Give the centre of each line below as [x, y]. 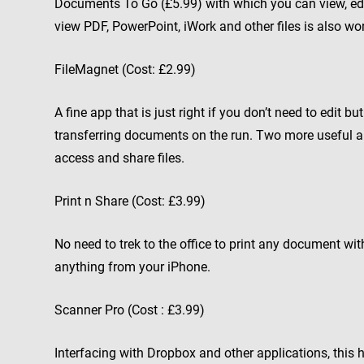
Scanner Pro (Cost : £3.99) [130, 310]
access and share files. [119, 158]
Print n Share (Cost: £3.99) [130, 201]
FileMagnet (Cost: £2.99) [125, 69]
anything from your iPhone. [132, 267]
